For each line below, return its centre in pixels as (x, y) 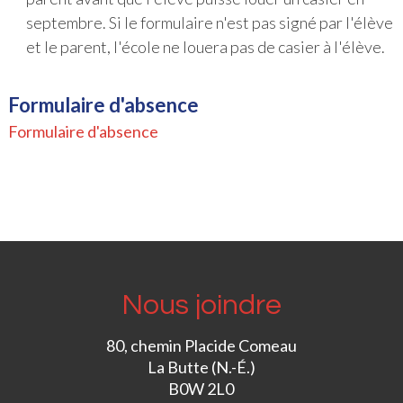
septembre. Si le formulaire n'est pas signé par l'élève (209, 22)
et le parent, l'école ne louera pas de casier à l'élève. (205, 46)
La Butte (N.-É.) (201, 367)
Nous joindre (201, 305)
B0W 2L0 (201, 388)
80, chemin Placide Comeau (201, 345)
